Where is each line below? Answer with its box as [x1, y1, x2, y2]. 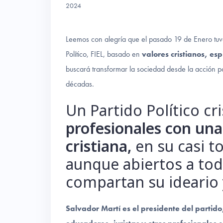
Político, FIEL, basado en [66, 49, 142, 60]
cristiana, [66, 136, 135, 157]
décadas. [66, 79, 94, 90]
